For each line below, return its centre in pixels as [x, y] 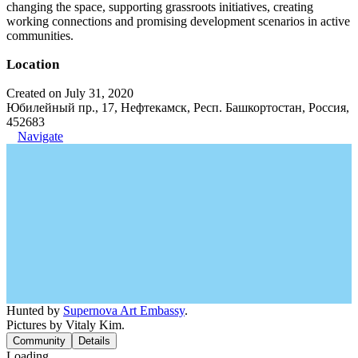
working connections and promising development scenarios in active [178, 21]
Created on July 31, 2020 [70, 93]
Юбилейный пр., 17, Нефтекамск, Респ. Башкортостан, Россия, [178, 107]
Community [39, 340]
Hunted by [35, 310]
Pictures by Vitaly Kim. [66, 324]
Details [94, 340]
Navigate [40, 136]
